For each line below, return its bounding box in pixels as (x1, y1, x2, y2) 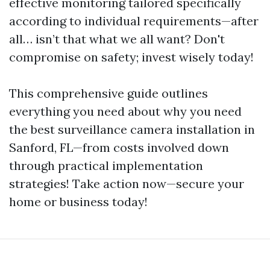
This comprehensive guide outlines (9, 86, 208, 101)
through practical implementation (9, 158, 203, 173)
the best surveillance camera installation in (9, 122, 255, 137)
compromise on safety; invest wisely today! (9, 49, 254, 64)
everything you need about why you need (9, 104, 242, 119)
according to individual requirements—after (9, 13, 259, 28)
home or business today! (9, 194, 148, 209)
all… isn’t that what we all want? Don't (9, 31, 225, 46)
